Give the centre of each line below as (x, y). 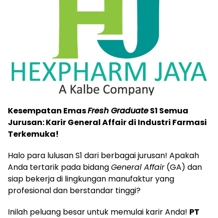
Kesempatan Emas (48, 110)
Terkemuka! (33, 134)
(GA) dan (183, 167)
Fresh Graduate (118, 110)
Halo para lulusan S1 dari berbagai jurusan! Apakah (103, 155)
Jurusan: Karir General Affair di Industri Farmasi (107, 122)
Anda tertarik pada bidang (59, 167)
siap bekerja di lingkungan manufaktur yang (91, 179)
